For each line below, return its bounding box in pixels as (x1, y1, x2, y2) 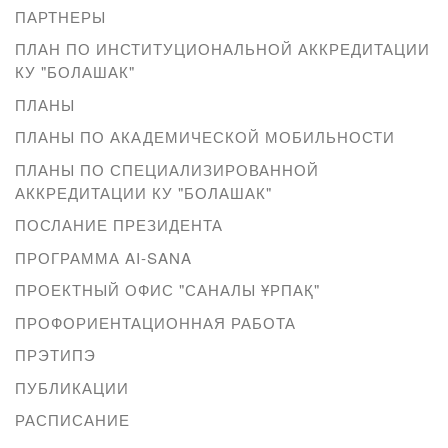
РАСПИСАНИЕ (15, 409, 130, 431)
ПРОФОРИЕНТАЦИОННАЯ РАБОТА (15, 311, 296, 333)
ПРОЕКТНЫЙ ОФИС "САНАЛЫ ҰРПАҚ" (15, 279, 320, 301)
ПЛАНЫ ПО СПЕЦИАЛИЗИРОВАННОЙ (15, 158, 319, 180)
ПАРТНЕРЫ (15, 5, 106, 27)
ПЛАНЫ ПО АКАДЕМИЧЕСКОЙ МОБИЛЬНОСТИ (15, 126, 395, 148)
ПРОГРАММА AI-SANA (15, 246, 192, 268)
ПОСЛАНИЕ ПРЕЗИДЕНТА (15, 214, 223, 236)
